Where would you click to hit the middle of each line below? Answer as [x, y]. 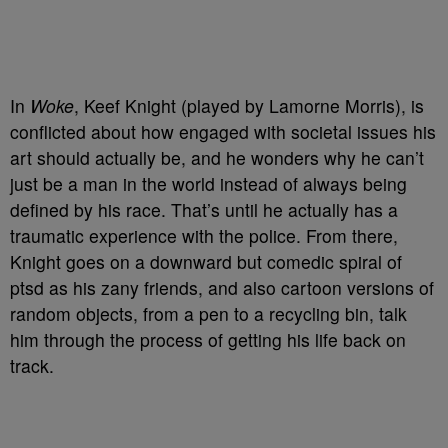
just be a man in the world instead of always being [208, 183]
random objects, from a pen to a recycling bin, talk [208, 313]
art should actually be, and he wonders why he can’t [217, 157]
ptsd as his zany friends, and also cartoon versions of [222, 287]
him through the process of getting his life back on [208, 339]
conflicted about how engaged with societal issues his [223, 131]
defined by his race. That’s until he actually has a [204, 209]
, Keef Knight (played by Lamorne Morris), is [249, 105]
